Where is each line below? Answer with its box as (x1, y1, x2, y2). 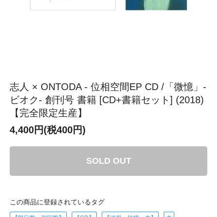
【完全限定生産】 (10, 107, 87, 118)
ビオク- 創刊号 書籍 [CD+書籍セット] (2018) (10, 94, 204, 105)
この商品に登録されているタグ (10, 198, 105, 206)
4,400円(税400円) (10, 124, 86, 135)
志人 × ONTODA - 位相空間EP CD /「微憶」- (10, 81, 206, 92)
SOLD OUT (86, 155, 131, 166)
